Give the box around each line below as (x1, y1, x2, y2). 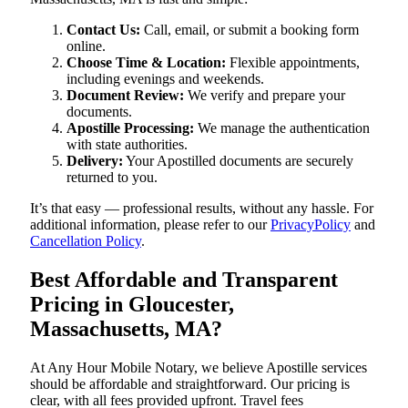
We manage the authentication (194, 120, 370, 137)
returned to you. (66, 169, 158, 186)
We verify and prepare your (184, 87, 345, 104)
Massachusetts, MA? (30, 317, 222, 342)
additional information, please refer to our (30, 217, 270, 233)
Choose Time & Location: (66, 55, 226, 71)
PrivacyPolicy (270, 217, 351, 233)
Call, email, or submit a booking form (140, 22, 359, 38)
